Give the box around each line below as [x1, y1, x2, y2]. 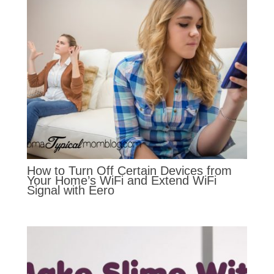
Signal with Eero [26, 183, 114, 197]
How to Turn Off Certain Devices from [26, 163, 232, 177]
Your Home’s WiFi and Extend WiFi [26, 173, 217, 187]
